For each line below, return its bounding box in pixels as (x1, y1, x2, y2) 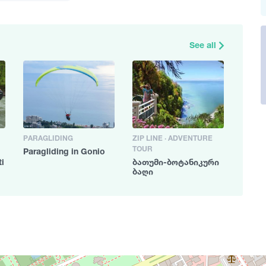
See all (189, 39, 218, 50)
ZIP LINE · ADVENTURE (132, 133, 213, 142)
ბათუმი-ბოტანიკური (132, 156, 219, 167)
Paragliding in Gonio (23, 145, 105, 156)
